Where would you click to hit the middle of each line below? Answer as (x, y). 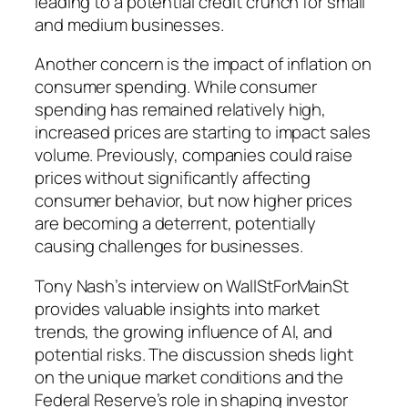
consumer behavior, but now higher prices (194, 201)
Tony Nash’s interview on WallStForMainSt (192, 286)
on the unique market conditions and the (189, 377)
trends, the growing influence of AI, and (184, 331)
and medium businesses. (129, 24)
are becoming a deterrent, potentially (176, 224)
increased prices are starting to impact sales (203, 133)
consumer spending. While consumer (176, 87)
